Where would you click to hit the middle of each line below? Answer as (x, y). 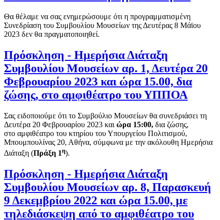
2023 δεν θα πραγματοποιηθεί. (52, 34)
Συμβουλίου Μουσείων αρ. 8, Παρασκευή (108, 187)
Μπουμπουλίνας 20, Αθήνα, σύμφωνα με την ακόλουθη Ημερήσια (108, 142)
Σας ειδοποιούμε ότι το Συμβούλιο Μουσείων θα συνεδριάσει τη (105, 115)
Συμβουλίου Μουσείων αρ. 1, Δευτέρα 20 (106, 69)
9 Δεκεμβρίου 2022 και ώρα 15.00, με (96, 201)
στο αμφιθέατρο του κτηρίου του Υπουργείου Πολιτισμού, (96, 133)
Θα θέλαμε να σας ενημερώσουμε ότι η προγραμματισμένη (97, 17)
